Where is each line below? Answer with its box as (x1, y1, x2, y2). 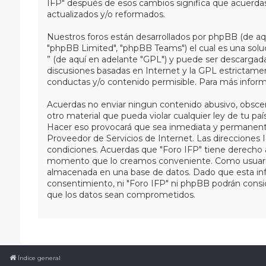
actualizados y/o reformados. (46, 8, 165, 20)
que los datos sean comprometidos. (46, 189, 195, 200)
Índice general (18, 254, 61, 262)
